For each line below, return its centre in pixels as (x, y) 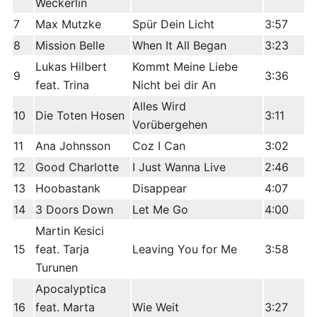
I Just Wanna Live (179, 167)
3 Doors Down (74, 210)
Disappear (160, 189)
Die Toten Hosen (80, 116)
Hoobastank (68, 189)
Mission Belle (70, 46)
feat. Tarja (62, 249)
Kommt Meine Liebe (185, 67)
